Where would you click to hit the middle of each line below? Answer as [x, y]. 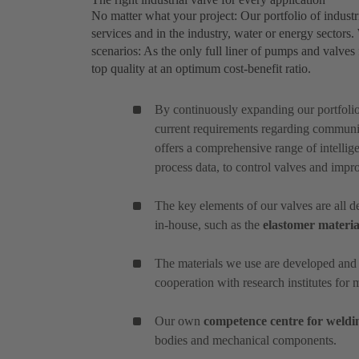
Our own [179, 321]
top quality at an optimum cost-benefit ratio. [201, 69]
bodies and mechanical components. [246, 341]
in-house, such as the [209, 225]
